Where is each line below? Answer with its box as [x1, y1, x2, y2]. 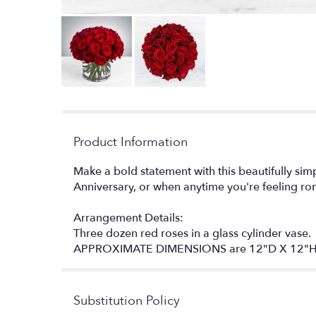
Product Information [73, 133, 188, 151]
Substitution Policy [73, 291, 180, 310]
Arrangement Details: [73, 209, 183, 226]
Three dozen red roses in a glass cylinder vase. [73, 225, 311, 241]
